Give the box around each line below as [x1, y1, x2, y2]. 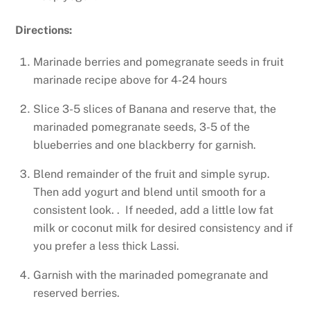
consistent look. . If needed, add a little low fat [33, 203, 273, 217]
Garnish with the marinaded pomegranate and [33, 268, 268, 282]
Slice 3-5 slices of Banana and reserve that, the [33, 102, 276, 116]
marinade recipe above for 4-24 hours [33, 73, 227, 87]
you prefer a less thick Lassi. [33, 239, 179, 253]
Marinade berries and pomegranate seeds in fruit [33, 55, 284, 69]
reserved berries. [33, 286, 120, 300]
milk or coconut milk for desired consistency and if [33, 221, 293, 235]
